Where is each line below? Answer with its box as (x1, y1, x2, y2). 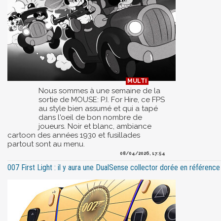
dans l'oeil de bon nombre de (38, 112, 142, 122)
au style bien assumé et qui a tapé (38, 104, 158, 113)
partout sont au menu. (7, 139, 85, 148)
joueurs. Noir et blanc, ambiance (38, 121, 151, 131)
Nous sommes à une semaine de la (38, 86, 160, 95)
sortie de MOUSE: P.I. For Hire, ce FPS (38, 95, 165, 104)
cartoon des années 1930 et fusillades (7, 130, 140, 140)
